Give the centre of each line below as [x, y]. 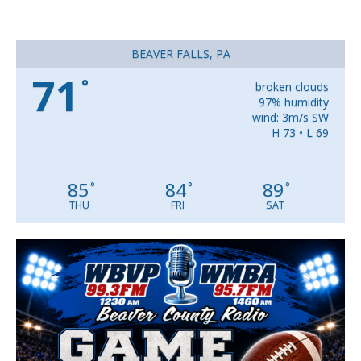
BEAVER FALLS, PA [180, 54]
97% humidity [293, 102]
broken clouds [292, 87]
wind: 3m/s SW [290, 118]
